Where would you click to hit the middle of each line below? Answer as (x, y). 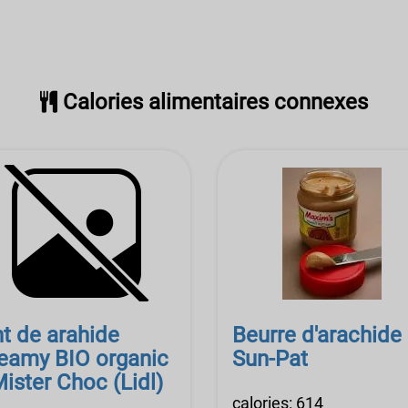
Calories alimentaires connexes (213, 102)
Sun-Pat (270, 359)
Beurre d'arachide (317, 335)
